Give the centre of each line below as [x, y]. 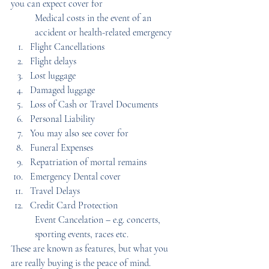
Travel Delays [55, 191]
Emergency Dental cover [75, 177]
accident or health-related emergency [103, 32]
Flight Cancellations [67, 47]
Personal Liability [62, 119]
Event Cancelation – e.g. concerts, [99, 220]
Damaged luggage [62, 90]
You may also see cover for [79, 133]
